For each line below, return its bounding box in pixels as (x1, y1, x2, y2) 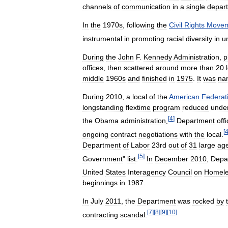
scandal (120, 211, 145, 219)
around (156, 63, 179, 72)
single (186, 3, 205, 11)
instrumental (82, 34, 122, 43)
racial (166, 34, 184, 43)
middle (82, 74, 104, 82)
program (153, 103, 180, 111)
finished (142, 74, 167, 82)
